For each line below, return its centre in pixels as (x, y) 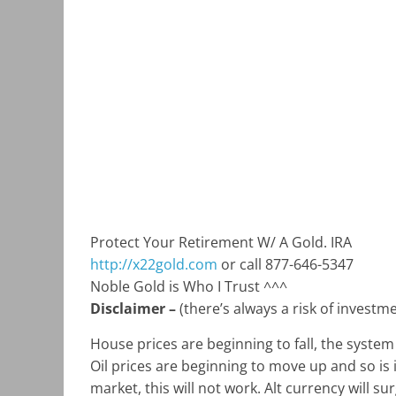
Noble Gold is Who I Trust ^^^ (189, 287)
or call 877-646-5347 (286, 265)
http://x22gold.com (154, 265)
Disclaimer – (135, 309)
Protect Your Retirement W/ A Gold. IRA (221, 243)
